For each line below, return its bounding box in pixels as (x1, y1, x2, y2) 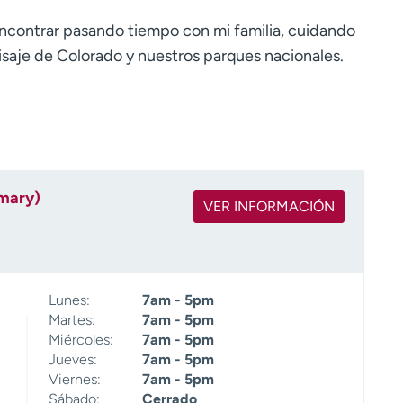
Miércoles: (49, 331, 113, 349)
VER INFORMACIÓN (203, 198, 335, 215)
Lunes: (49, 291, 90, 309)
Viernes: (49, 371, 101, 389)
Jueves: (49, 351, 97, 369)
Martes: (49, 311, 95, 329)
